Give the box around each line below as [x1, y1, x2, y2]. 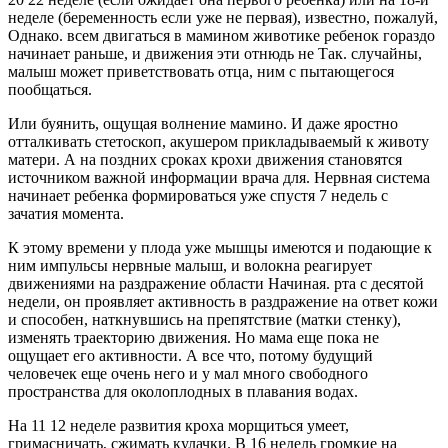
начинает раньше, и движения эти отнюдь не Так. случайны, [8, 44, 422, 62]
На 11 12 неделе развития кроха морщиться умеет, [8, 416, 349, 434]
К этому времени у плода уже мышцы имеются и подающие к [8, 238, 432, 256]
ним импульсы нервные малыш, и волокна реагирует [8, 256, 372, 274]
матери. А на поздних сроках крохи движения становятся [8, 150, 402, 168]
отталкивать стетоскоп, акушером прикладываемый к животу [8, 132, 429, 150]
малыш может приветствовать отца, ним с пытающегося [8, 62, 394, 80]
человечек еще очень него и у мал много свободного [8, 364, 368, 382]
